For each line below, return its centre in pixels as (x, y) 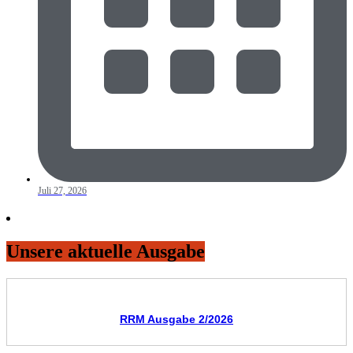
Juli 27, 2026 (62, 190)
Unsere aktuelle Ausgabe (106, 251)
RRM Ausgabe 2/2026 (176, 319)
